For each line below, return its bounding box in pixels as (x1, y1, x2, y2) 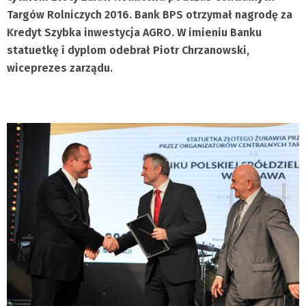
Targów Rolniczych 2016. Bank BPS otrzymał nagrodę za (7, 8, 292, 21)
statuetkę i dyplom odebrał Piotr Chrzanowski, (7, 44, 249, 57)
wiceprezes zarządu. (7, 61, 113, 74)
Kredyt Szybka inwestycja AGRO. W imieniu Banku (7, 26, 262, 39)
